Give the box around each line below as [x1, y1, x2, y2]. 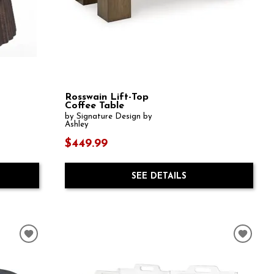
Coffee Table [64, 100, 124, 111]
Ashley [64, 120, 89, 128]
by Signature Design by [64, 112, 152, 120]
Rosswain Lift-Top [64, 92, 149, 102]
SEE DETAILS [131, 172, 187, 182]
